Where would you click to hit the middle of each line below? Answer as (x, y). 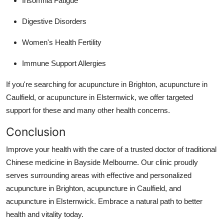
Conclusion (36, 131)
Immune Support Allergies (64, 63)
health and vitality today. (45, 214)
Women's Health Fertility (62, 42)
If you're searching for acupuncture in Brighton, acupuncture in (107, 84)
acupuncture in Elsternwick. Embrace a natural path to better (104, 201)
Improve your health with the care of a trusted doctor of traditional (111, 149)
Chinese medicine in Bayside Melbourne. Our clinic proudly (102, 162)
